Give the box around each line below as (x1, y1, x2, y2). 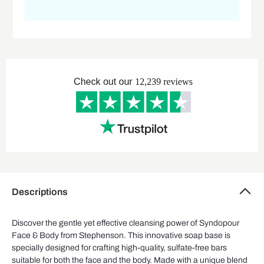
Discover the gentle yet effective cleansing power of (12, 219, 199, 228)
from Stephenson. (59, 231, 128, 240)
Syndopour (199, 219, 239, 228)
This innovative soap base (128, 231, 225, 240)
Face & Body (12, 231, 59, 240)
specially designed (12, 243, 80, 253)
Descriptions (12, 187, 68, 197)
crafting (93, 243, 120, 253)
